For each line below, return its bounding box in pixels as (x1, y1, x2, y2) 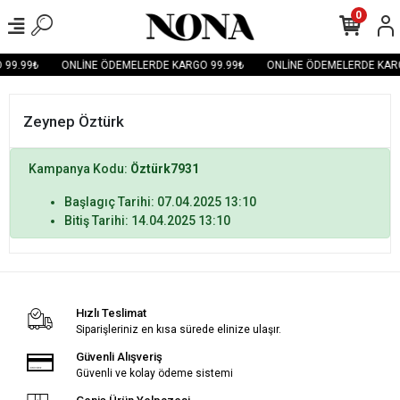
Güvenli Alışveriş (75, 350, 162, 363)
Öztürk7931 (130, 162, 199, 176)
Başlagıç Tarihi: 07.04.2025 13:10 (64, 195, 256, 209)
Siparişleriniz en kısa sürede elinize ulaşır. (75, 323, 281, 336)
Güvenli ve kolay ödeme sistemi (75, 367, 233, 379)
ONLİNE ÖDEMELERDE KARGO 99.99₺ (60, 58, 244, 71)
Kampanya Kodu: (29, 162, 130, 176)
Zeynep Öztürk (23, 112, 124, 130)
